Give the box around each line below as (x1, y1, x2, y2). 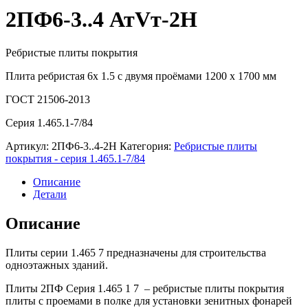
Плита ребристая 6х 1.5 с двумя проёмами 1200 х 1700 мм (5, 70, 276, 82)
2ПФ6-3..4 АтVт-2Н (5, 6, 197, 32)
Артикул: (5, 140, 52, 153)
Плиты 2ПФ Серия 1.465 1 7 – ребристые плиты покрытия (5, 283, 284, 295)
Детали (33, 188, 67, 201)
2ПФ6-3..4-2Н (52, 140, 117, 153)
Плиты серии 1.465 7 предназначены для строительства (5, 247, 266, 259)
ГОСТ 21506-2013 (5, 93, 90, 106)
